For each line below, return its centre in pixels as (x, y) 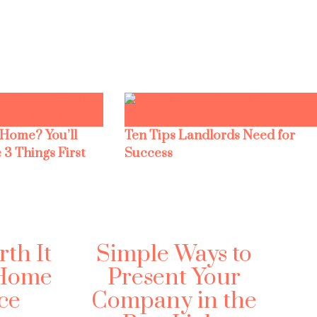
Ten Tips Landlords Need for (209, 136)
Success (148, 154)
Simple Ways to (174, 255)
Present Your (174, 278)
